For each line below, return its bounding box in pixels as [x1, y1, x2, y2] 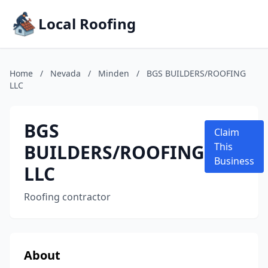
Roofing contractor [24, 190, 111, 203]
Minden [98, 68, 129, 79]
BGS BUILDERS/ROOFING [147, 68, 246, 79]
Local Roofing [38, 14, 136, 33]
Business [214, 154, 254, 167]
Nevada [50, 68, 81, 79]
